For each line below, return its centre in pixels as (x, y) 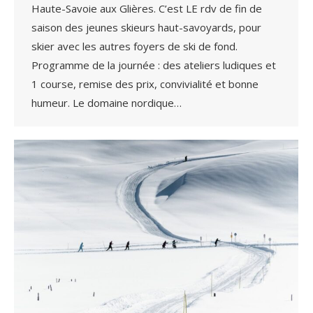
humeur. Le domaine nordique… (107, 102)
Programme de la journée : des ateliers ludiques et (154, 65)
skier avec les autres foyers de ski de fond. (134, 46)
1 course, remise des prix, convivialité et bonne (145, 83)
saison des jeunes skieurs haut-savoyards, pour (146, 27)
